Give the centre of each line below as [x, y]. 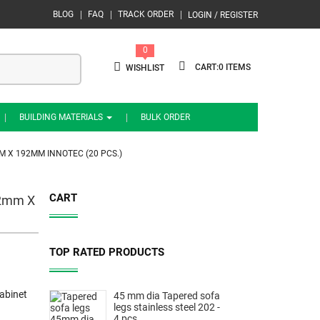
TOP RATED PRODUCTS [106, 252]
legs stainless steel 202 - [166, 307]
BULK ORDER [165, 117]
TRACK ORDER [146, 14]
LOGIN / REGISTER [223, 15]
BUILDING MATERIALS [62, 117]
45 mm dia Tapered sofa [166, 296]
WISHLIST [145, 68]
